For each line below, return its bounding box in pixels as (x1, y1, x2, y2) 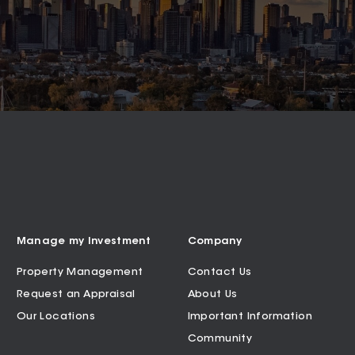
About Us (187, 288, 238, 300)
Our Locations (16, 311, 95, 322)
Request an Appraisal (16, 288, 136, 300)
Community (187, 333, 253, 344)
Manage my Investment (16, 235, 151, 246)
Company (187, 235, 242, 246)
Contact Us (187, 266, 252, 277)
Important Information (187, 311, 313, 322)
